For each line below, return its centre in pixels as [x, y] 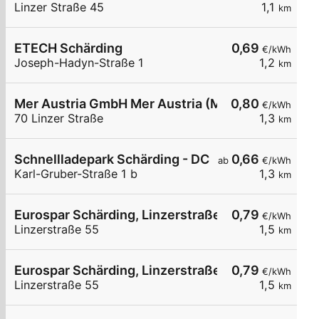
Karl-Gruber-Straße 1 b [76, 174]
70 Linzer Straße [59, 119]
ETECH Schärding [68, 48]
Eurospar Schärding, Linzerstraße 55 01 [136, 215]
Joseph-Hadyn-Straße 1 [79, 63]
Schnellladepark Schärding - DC [112, 159]
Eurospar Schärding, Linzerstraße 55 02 [136, 271]
